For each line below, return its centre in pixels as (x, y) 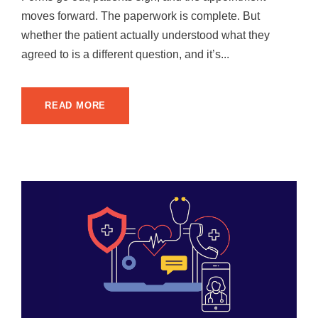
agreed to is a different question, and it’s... (125, 54)
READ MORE (76, 105)
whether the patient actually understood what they (146, 35)
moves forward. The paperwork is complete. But (141, 16)
